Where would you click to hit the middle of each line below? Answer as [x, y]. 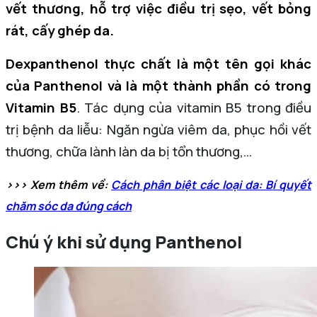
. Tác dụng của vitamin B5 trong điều [194, 107]
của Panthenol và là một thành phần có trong [158, 85]
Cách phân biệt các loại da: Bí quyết [211, 184]
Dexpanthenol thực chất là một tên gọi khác [158, 63]
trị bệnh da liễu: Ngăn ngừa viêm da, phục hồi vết [158, 129]
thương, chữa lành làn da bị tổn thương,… [129, 151]
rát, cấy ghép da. [61, 30]
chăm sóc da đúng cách [69, 206]
